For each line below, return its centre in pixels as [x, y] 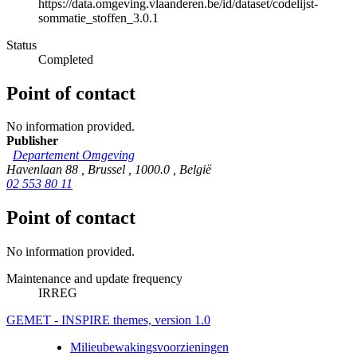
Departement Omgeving [74, 155]
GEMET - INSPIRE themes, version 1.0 [108, 320]
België [195, 170]
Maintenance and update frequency [94, 279]
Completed [66, 59]
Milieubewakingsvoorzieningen [149, 347]
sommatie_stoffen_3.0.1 [98, 18]
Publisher [32, 141]
